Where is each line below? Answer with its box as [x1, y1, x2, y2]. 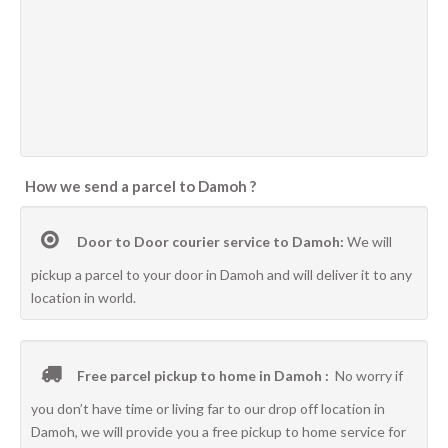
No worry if [335, 367, 403, 384]
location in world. [31, 289, 136, 306]
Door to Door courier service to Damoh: [74, 233, 347, 250]
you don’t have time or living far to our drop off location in [31, 400, 385, 417]
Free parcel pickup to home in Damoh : [74, 367, 335, 384]
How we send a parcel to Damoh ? [25, 177, 256, 195]
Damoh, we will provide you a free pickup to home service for [31, 423, 406, 440]
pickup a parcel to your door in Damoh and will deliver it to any [31, 266, 412, 283]
